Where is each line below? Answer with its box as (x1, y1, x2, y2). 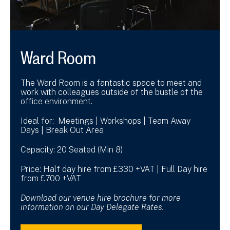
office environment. (21, 96, 92, 106)
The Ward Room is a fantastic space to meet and (21, 78, 202, 88)
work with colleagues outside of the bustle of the (21, 87, 203, 97)
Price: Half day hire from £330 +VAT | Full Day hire (21, 164, 207, 174)
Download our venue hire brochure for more (21, 193, 181, 203)
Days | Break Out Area (21, 125, 104, 135)
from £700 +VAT (21, 173, 81, 183)
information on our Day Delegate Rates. (21, 202, 164, 212)
